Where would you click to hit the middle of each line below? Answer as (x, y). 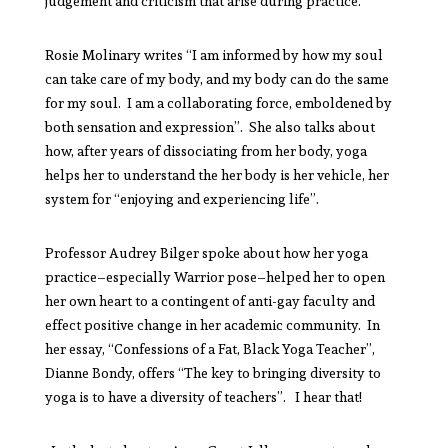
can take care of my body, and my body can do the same (216, 78)
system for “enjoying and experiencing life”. (181, 198)
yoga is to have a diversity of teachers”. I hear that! (204, 396)
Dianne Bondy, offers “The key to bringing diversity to (212, 372)
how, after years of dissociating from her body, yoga (205, 150)
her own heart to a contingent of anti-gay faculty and (209, 300)
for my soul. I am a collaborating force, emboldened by (218, 102)
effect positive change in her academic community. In (212, 324)
